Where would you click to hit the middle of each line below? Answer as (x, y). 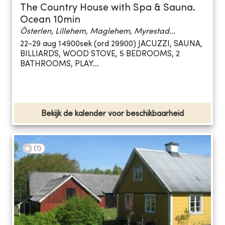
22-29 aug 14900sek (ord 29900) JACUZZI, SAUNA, (111, 44)
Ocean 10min (50, 20)
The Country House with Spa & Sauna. (108, 8)
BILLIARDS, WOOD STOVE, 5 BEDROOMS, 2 (100, 54)
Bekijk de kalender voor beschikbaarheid (113, 114)
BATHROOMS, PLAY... (60, 65)
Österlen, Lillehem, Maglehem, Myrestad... (98, 31)
